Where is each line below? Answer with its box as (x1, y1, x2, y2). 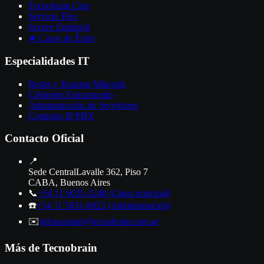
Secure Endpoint (28, 22, 90, 32)
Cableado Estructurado (28, 89, 113, 100)
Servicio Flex (28, 11, 78, 22)
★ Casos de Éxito (28, 33, 95, 44)
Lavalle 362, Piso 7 (76, 166, 148, 177)
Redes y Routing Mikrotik (28, 78, 126, 89)
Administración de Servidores (28, 100, 138, 110)
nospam (54, 216, 83, 226)
